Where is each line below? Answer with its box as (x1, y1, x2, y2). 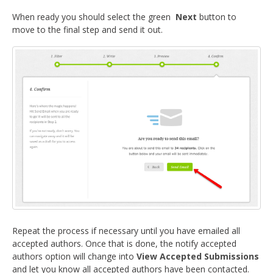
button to (197, 11, 236, 23)
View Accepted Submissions (136, 250, 259, 262)
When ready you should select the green (12, 11, 175, 23)
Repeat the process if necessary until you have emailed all (12, 224, 240, 236)
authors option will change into (12, 250, 136, 262)
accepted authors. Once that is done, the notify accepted (12, 237, 236, 249)
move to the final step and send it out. (12, 24, 163, 36)
